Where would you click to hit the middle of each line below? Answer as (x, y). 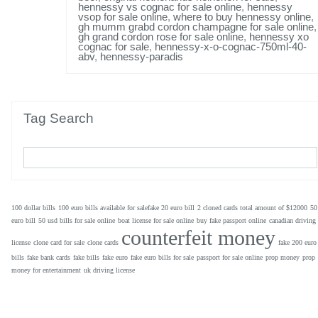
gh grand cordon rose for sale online (161, 37)
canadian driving (292, 221)
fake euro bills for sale (162, 258)
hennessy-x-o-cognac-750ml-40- (231, 47)
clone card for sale (59, 243)
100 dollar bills (33, 208)
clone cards (103, 243)
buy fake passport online (231, 221)
